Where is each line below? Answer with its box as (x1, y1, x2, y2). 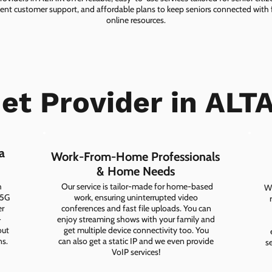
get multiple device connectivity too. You (63, 225, 209, 236)
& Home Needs (96, 164, 175, 179)
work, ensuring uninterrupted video (74, 192, 198, 203)
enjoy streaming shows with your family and (57, 214, 215, 225)
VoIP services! (112, 246, 160, 258)
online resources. (106, 15, 166, 26)
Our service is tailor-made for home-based (59, 181, 213, 192)
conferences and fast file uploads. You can (61, 203, 211, 214)
